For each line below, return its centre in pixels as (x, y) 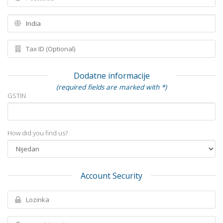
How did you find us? (38, 133)
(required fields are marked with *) (111, 87)
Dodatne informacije (111, 76)
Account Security (111, 176)
